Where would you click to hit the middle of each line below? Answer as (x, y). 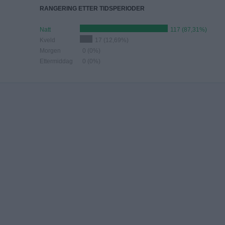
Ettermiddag (56, 61)
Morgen (50, 51)
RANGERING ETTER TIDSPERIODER (92, 9)
